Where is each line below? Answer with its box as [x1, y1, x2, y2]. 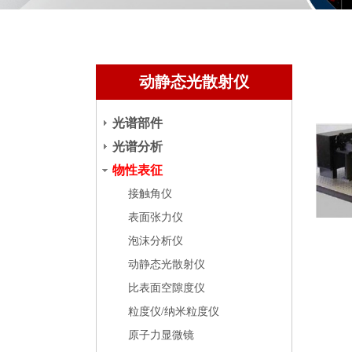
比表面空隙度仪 [128, 282, 205, 294]
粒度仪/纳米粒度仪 [128, 306, 219, 317]
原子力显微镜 [128, 329, 194, 341]
